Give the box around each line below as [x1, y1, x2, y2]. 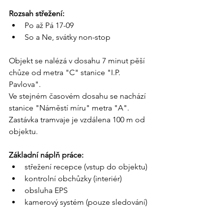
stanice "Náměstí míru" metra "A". [9, 103, 129, 113]
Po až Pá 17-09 [25, 21, 74, 30]
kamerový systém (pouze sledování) [25, 197, 147, 207]
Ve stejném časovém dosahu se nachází [9, 91, 148, 101]
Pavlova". [9, 80, 41, 89]
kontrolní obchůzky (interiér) [25, 174, 122, 184]
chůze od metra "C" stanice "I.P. [9, 68, 122, 78]
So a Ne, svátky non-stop [25, 32, 112, 42]
